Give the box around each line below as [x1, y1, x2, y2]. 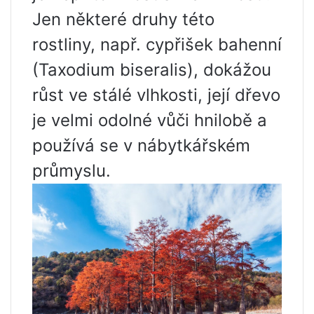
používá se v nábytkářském [32, 135, 250, 156]
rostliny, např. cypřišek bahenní [32, 34, 282, 55]
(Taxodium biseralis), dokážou [32, 60, 271, 81]
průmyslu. [32, 161, 111, 182]
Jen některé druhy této [32, 9, 214, 30]
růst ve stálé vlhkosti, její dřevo [32, 85, 280, 106]
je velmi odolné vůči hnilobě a [32, 110, 267, 131]
